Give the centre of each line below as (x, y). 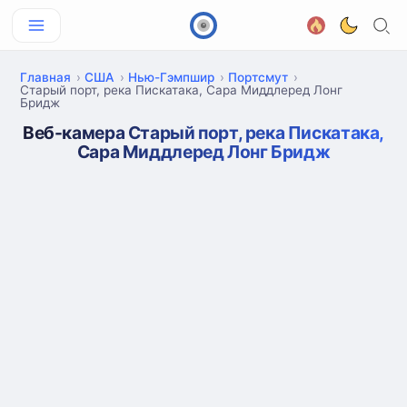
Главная (45, 77)
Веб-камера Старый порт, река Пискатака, (203, 133)
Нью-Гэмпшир (171, 77)
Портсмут (258, 77)
